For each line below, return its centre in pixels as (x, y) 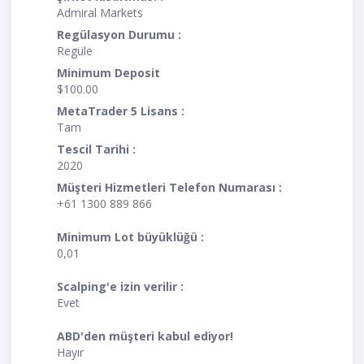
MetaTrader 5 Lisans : (121, 111)
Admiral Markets (100, 13)
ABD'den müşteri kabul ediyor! (145, 336)
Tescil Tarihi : (96, 149)
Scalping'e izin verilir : (120, 287)
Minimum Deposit (108, 73)
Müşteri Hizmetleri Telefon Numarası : (169, 188)
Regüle (75, 51)
